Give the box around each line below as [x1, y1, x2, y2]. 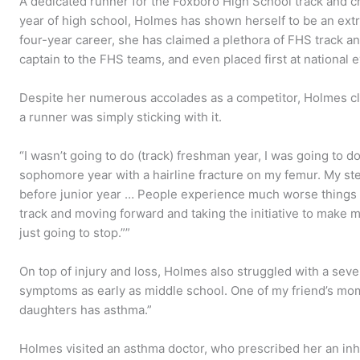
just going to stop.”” [19, 224, 131, 240]
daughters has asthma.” [19, 301, 153, 317]
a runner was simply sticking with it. [19, 108, 223, 125]
